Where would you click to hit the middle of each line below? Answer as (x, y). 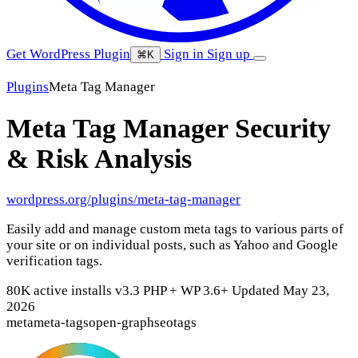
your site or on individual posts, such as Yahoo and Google (172, 245)
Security (283, 128)
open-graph (121, 323)
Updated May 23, (280, 291)
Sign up (230, 54)
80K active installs (61, 291)
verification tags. (54, 261)
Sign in (184, 54)
